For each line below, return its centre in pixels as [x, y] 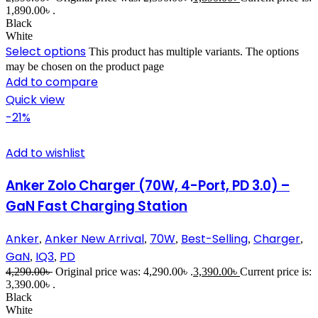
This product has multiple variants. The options [194, 52]
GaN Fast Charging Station [97, 206]
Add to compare [52, 82]
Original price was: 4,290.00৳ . [124, 271]
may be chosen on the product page [85, 67]
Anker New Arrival [94, 238]
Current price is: [276, 271]
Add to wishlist [45, 153]
